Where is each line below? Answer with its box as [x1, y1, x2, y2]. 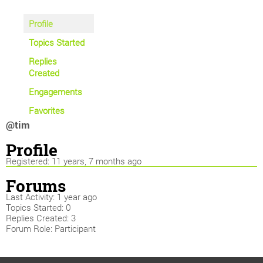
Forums [6, 175, 66, 197]
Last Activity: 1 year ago [6, 191, 97, 203]
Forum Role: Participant [6, 222, 96, 234]
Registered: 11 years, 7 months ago [6, 155, 141, 167]
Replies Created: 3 [6, 212, 76, 224]
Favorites [29, 104, 65, 116]
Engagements [29, 86, 82, 97]
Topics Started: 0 [6, 201, 71, 213]
